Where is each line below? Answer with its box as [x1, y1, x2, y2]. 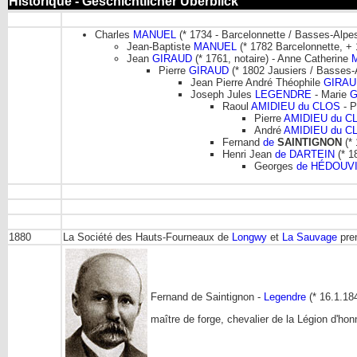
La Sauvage [282, 230, 337, 243]
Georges [254, 159, 296, 172]
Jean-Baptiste [127, 40, 194, 53]
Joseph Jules [190, 88, 255, 100]
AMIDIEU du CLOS [251, 100, 340, 112]
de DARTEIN [275, 147, 335, 160]
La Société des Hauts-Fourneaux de [63, 230, 232, 243]
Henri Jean [222, 147, 275, 160]
